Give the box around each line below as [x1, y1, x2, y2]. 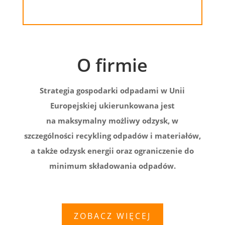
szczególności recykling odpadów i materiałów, [24, 130, 201, 141]
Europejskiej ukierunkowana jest [50, 100, 175, 110]
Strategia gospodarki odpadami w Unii [40, 85, 185, 95]
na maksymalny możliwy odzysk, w [46, 115, 179, 126]
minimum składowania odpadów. [49, 160, 176, 171]
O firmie [77, 52, 148, 77]
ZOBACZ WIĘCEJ [73, 210, 151, 221]
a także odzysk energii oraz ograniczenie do [31, 145, 194, 156]
